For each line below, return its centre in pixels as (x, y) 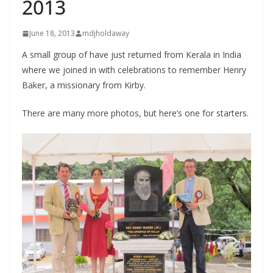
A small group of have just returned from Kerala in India (132, 55)
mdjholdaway (106, 33)
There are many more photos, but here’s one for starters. (135, 113)
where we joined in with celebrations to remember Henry (134, 70)
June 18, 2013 (52, 33)
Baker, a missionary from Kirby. (84, 85)
